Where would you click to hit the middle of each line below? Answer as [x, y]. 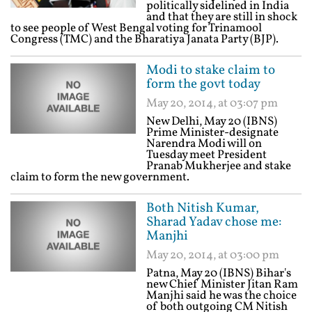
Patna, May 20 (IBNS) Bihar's [219, 273]
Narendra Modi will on [204, 144]
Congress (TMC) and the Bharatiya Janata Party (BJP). [145, 39]
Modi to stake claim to [211, 70]
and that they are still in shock [222, 17]
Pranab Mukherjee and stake [219, 166]
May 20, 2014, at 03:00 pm [213, 255]
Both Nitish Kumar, [203, 208]
